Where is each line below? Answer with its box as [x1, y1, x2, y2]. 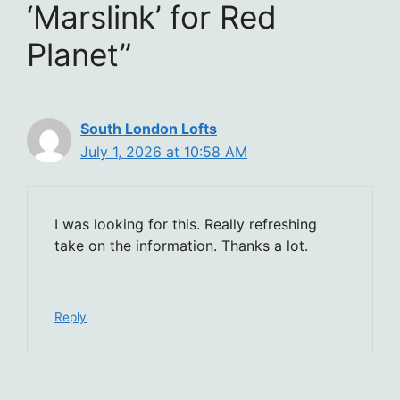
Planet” [27, 36, 131, 74]
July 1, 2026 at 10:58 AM [80, 143, 247, 162]
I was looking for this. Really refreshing [54, 215, 317, 234]
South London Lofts [80, 120, 217, 138]
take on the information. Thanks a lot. [54, 237, 308, 255]
